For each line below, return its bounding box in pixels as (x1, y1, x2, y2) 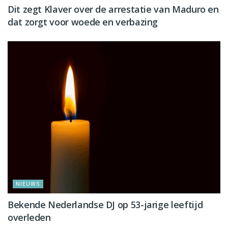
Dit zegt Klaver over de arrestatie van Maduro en (8, 3, 219, 16)
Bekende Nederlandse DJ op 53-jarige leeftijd (8, 198, 203, 211)
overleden (8, 211, 51, 223)
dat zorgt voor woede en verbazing (8, 16, 158, 28)
